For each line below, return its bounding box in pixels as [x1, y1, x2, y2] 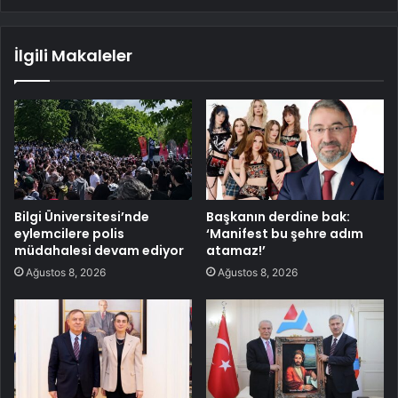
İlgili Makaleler [14, 44, 132, 68]
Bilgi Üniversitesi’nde [14, 208, 149, 227]
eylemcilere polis [14, 225, 124, 243]
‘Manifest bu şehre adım [206, 225, 363, 243]
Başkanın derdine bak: [206, 208, 350, 227]
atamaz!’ [206, 242, 266, 260]
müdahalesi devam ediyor [14, 242, 184, 260]
